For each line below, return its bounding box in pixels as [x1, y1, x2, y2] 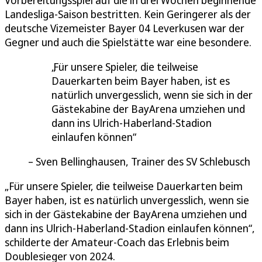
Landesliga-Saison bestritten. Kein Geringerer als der [5, 7, 251, 22]
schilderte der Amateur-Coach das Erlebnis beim [5, 235, 229, 250]
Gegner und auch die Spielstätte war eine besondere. [5, 35, 251, 50]
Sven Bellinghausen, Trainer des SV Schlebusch [36, 154, 250, 169]
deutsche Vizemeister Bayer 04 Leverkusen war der [5, 21, 244, 36]
